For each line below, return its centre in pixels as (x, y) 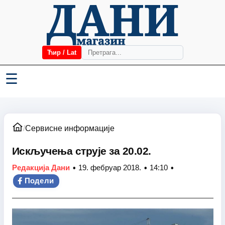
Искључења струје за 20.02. (81, 151)
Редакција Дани (41, 167)
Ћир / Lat (62, 52)
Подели (39, 181)
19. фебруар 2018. (109, 167)
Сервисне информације (70, 128)
